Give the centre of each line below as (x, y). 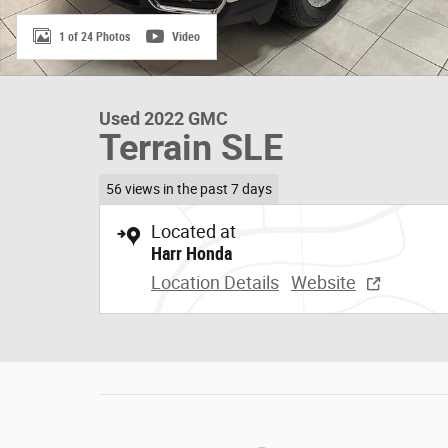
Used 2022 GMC (163, 118)
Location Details (215, 282)
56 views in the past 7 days (188, 188)
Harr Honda (191, 253)
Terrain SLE (191, 148)
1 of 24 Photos (94, 36)
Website (323, 282)
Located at (193, 231)
